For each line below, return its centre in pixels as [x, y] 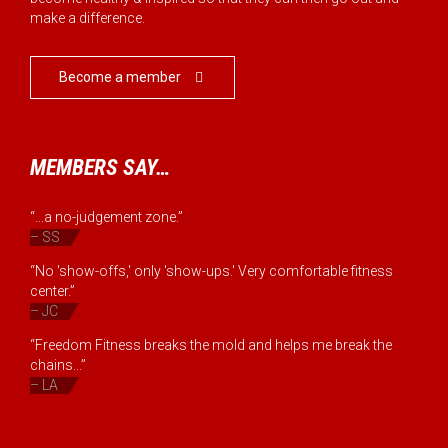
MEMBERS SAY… [100, 168]
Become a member [119, 77]
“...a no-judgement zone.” [106, 217]
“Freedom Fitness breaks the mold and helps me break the [211, 345]
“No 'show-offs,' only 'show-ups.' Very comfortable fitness [211, 271]
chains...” [58, 365]
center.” [52, 291]
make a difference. [87, 18]
